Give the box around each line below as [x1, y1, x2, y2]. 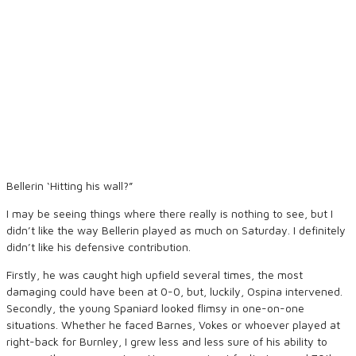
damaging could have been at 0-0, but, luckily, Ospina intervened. [6, 284, 342, 298]
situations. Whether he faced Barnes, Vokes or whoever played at [6, 318, 340, 331]
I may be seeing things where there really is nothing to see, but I [6, 207, 333, 220]
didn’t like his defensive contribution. [6, 240, 191, 253]
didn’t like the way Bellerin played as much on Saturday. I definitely [6, 223, 346, 237]
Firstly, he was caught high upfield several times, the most [6, 268, 303, 281]
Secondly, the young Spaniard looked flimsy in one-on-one [6, 301, 304, 315]
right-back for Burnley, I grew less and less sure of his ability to [6, 335, 327, 348]
